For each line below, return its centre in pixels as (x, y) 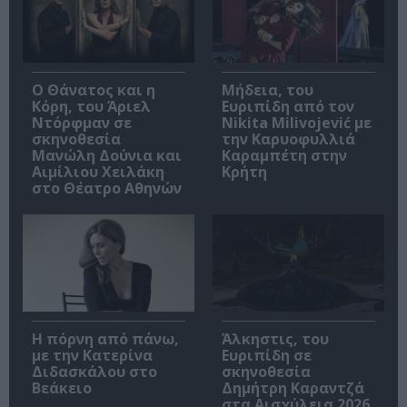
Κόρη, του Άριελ (91, 107)
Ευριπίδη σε (267, 355)
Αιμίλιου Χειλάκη (98, 172)
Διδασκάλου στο (94, 371)
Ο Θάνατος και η (94, 90)
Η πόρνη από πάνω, (105, 338)
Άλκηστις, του (275, 338)
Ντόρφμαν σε (82, 123)
